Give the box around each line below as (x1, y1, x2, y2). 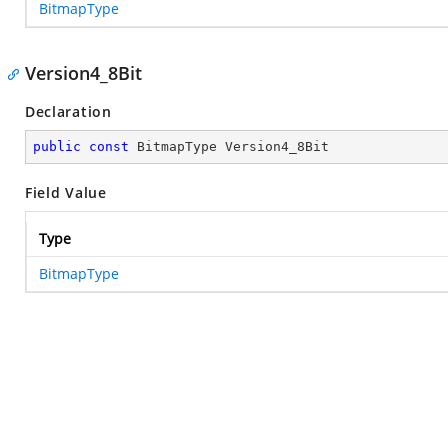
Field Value (25, 183, 107, 202)
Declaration (25, 102, 112, 121)
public (33, 139, 81, 154)
